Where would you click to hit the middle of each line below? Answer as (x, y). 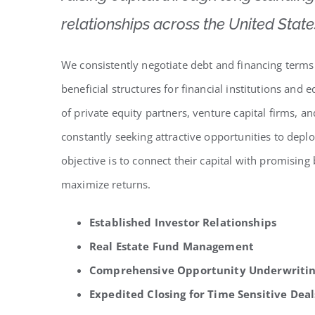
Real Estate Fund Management (172, 246)
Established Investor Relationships (183, 222)
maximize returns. (106, 184)
